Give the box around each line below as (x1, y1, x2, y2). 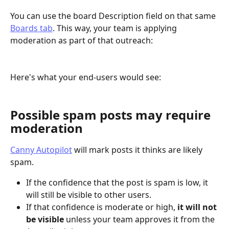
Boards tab (10, 22, 53, 34)
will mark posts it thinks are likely (72, 144, 204, 156)
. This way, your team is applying (53, 22, 179, 34)
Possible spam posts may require (10, 106, 214, 124)
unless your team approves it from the (64, 214, 217, 225)
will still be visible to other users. (26, 189, 151, 201)
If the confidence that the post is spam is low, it (26, 177, 210, 189)
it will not (177, 201, 219, 213)
